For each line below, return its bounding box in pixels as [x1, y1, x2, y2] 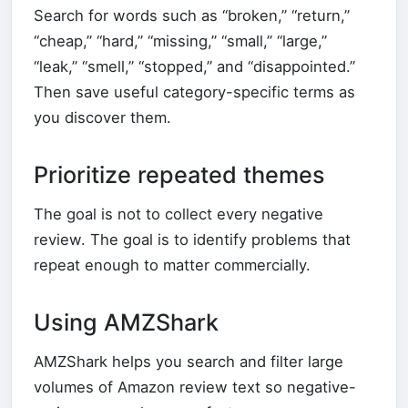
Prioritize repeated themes [34, 160, 325, 189]
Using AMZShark [34, 308, 219, 336]
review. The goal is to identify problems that [34, 229, 351, 249]
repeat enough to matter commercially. [34, 255, 311, 274]
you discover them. [34, 107, 171, 127]
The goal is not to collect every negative [34, 204, 323, 223]
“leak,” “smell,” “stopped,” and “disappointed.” [34, 56, 355, 76]
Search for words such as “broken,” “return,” [34, 5, 350, 25]
